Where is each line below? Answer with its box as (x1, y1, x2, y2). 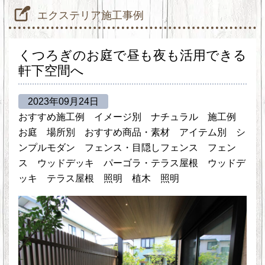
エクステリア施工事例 (37, 9, 144, 21)
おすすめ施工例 (18, 112, 85, 122)
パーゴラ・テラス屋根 (104, 158, 198, 168)
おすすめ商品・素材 (85, 127, 170, 137)
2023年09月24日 (28, 96, 99, 106)
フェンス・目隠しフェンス (85, 143, 198, 153)
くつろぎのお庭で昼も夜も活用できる (18, 48, 247, 63)
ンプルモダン (18, 143, 75, 153)
